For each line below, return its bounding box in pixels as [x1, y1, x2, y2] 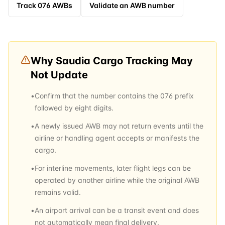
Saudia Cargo [56, 55, 123, 67]
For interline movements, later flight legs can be [35, 164, 191, 172]
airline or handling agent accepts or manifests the [35, 134, 199, 142]
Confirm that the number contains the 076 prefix [35, 91, 194, 100]
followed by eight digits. [35, 103, 114, 112]
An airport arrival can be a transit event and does [35, 206, 199, 214]
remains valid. [35, 188, 81, 196]
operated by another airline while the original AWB [35, 176, 199, 184]
